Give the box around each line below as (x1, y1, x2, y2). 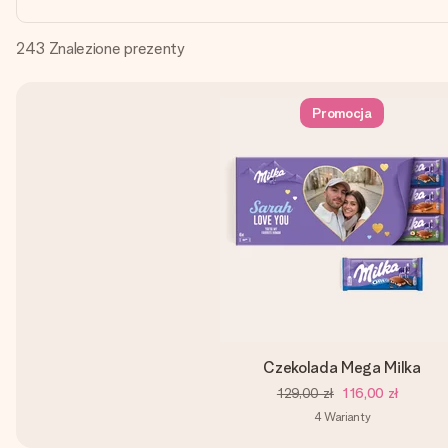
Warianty (323, 409, 371, 424)
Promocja (312, 105, 372, 121)
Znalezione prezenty (48, 39, 185, 58)
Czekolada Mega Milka (263, 358, 421, 377)
